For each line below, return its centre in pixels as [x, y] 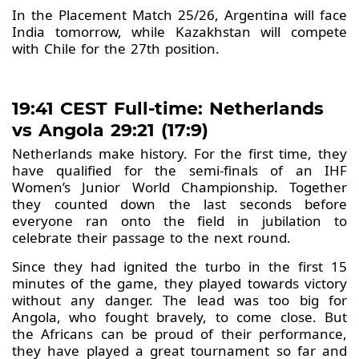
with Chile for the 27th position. [116, 49]
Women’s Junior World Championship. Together [179, 188]
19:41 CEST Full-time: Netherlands [168, 109]
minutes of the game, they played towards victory [179, 284]
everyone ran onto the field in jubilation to [179, 221]
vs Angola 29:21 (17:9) [110, 131]
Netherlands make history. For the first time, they [179, 154]
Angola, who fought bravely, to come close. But [179, 317]
